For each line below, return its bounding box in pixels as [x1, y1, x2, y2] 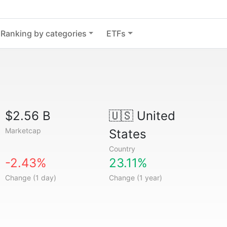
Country [108, 144, 135, 153]
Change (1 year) [108, 173, 162, 182]
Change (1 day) [5, 173, 57, 182]
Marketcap [5, 126, 42, 135]
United [133, 108, 175, 123]
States [108, 127, 146, 141]
